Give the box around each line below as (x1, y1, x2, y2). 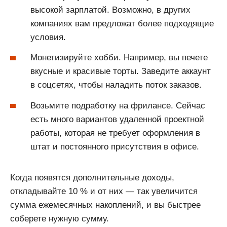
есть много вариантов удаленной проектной (30, 114, 204, 124)
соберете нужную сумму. (10, 213, 109, 223)
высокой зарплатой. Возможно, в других (30, 5, 191, 15)
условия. (30, 32, 66, 42)
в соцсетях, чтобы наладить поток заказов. (30, 80, 202, 90)
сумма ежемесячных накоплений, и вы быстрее (10, 200, 201, 210)
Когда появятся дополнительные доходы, (10, 172, 174, 182)
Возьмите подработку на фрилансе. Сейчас (30, 100, 205, 110)
